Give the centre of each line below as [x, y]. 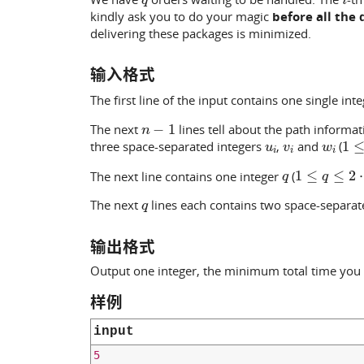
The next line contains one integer [186, 176]
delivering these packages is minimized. [200, 33]
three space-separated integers [177, 146]
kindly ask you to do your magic [181, 16]
